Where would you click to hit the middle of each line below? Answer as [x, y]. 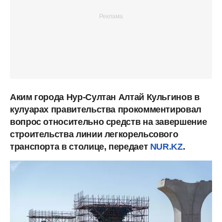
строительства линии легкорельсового [94, 134]
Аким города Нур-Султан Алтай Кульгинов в [105, 97]
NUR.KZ [166, 146]
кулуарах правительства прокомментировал [106, 109]
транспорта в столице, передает [80, 146]
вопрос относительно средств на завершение [109, 122]
